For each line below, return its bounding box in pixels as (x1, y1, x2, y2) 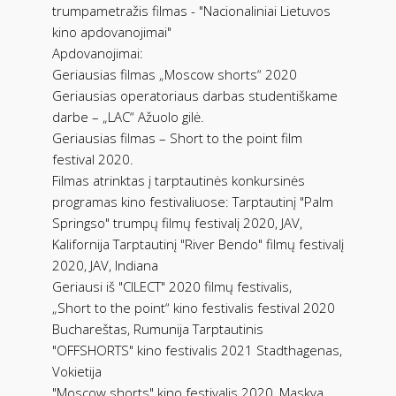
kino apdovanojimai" (52, 22, 171, 41)
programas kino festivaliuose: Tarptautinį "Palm (52, 192, 333, 210)
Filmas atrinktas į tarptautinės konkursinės (52, 171, 305, 189)
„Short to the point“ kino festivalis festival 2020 (52, 298, 335, 316)
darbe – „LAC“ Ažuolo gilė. (52, 107, 204, 126)
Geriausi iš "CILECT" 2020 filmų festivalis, (52, 277, 292, 295)
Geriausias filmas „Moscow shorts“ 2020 (52, 65, 297, 83)
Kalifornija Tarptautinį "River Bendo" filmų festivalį (52, 234, 344, 253)
